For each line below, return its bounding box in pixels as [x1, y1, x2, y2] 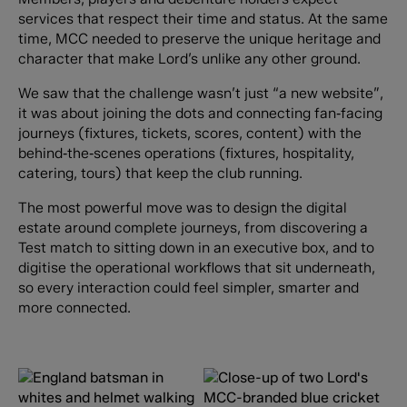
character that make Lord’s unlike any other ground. [17, 50, 361, 68]
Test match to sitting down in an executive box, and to [17, 238, 374, 256]
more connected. [17, 298, 131, 316]
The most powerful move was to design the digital [17, 198, 347, 216]
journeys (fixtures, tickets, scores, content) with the [17, 124, 362, 143]
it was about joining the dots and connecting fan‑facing [17, 104, 382, 123]
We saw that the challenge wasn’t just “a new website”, [17, 84, 383, 103]
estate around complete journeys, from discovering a [17, 218, 368, 236]
